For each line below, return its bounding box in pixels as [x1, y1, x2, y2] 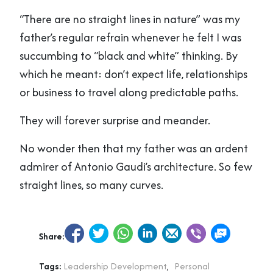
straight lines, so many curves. [19, 176, 163, 193]
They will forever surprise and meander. [19, 112, 210, 129]
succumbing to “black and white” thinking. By [19, 47, 238, 64]
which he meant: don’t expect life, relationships [19, 65, 247, 82]
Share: [39, 229, 65, 243]
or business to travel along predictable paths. [19, 83, 238, 101]
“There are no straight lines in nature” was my [19, 10, 240, 27]
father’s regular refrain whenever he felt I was [19, 29, 241, 46]
